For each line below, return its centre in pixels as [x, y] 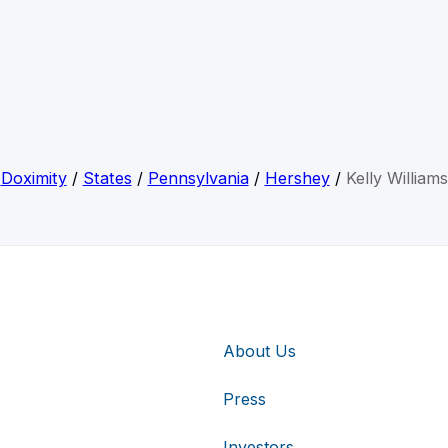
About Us [259, 350]
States [107, 178]
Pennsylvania [198, 178]
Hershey [297, 178]
